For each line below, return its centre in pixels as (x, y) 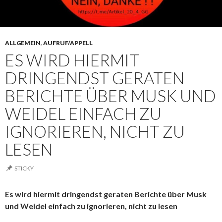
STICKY (24, 168)
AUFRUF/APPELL (68, 43)
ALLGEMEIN (23, 43)
